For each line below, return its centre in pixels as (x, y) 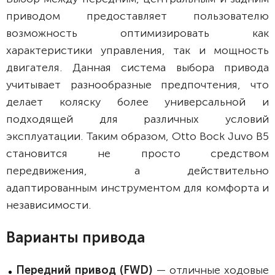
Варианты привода (76, 237)
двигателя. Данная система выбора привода (137, 68)
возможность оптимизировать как (137, 33)
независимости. (48, 205)
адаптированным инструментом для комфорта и (137, 188)
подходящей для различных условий (137, 119)
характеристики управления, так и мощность (137, 50)
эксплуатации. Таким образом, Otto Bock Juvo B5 (137, 136)
